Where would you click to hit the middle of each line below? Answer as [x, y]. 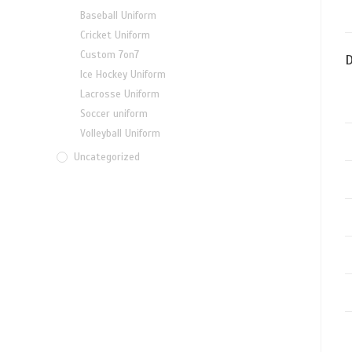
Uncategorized [107, 158]
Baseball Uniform [118, 16]
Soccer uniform [114, 114]
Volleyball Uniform [120, 134]
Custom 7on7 [110, 55]
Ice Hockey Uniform [123, 75]
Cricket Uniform [115, 36]
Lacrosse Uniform [120, 95]
